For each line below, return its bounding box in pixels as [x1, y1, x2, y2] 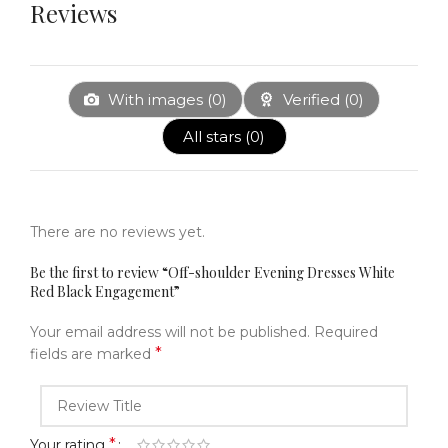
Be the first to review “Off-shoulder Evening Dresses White [30, 262, 395, 282]
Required [314, 322, 378, 341]
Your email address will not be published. [30, 322, 310, 341]
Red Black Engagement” [30, 281, 180, 301]
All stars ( [183, 126, 250, 146]
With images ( [104, 89, 212, 109]
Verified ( [279, 89, 349, 109]
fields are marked [30, 344, 155, 363]
